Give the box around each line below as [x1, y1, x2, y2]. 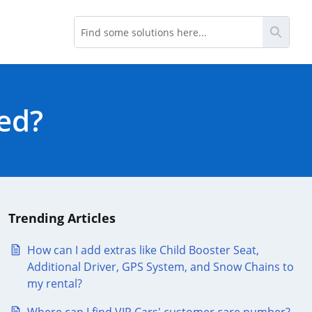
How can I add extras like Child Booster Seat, [27, 242, 259, 258]
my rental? [27, 276, 82, 291]
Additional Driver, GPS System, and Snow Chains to [27, 259, 294, 274]
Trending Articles [8, 210, 116, 226]
